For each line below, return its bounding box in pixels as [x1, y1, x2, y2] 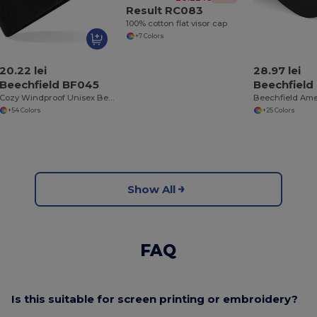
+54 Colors [8, 106, 42, 114]
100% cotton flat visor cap [126, 18, 228, 29]
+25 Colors [262, 106, 295, 114]
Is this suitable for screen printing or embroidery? [11, 292, 299, 306]
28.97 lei [253, 64, 301, 78]
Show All [127, 182, 175, 196]
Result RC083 [126, 4, 204, 18]
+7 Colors [134, 32, 164, 40]
